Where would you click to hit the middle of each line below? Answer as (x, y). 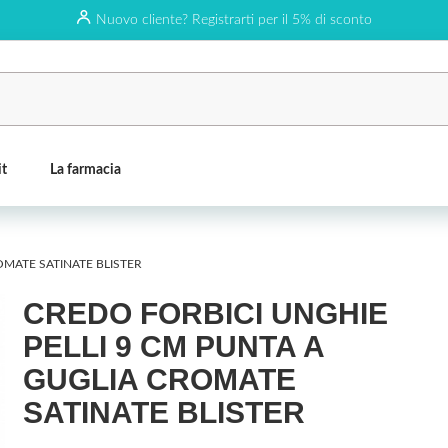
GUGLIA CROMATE (159, 379)
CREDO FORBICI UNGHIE (205, 313)
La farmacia (85, 169)
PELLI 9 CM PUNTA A (173, 346)
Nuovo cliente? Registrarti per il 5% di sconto (233, 20)
